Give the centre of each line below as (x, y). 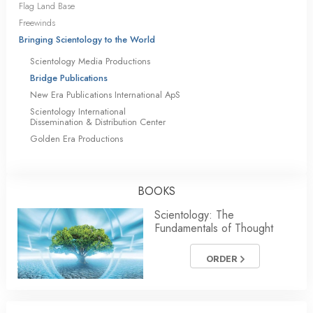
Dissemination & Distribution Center (98, 122)
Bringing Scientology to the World (87, 40)
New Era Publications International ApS (105, 95)
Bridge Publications (69, 78)
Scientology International (78, 112)
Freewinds (37, 23)
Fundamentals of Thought (214, 228)
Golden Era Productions (77, 139)
